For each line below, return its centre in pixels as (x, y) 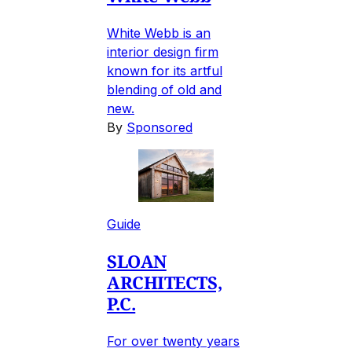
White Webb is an (159, 33)
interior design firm (163, 51)
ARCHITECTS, (165, 282)
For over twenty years (173, 341)
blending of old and (164, 89)
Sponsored (159, 127)
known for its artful (165, 70)
